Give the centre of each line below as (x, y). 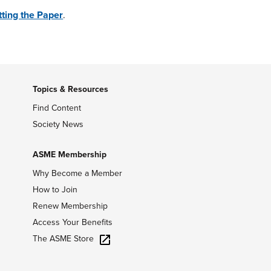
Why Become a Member (77, 173)
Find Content (57, 108)
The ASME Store (63, 239)
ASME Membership (69, 155)
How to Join (55, 190)
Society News (58, 124)
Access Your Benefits (72, 222)
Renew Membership (70, 206)
